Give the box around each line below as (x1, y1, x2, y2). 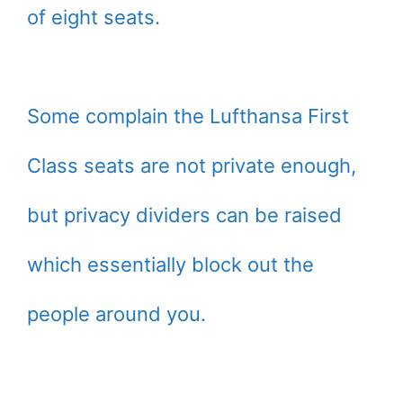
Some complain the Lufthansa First (27, 103, 349, 128)
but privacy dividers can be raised (27, 202, 342, 227)
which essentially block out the (27, 252, 314, 276)
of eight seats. (27, 4, 160, 29)
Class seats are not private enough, (27, 153, 356, 177)
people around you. (27, 301, 206, 326)
